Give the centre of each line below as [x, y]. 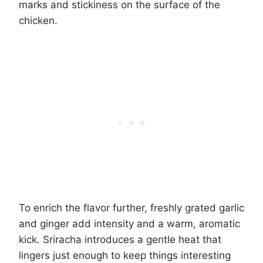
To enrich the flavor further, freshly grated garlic [131, 208]
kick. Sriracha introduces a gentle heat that [120, 240]
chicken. [38, 21]
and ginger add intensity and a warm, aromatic [129, 224]
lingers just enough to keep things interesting [125, 256]
